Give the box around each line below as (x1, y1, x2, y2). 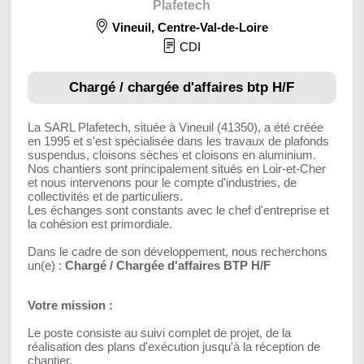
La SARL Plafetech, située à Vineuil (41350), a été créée (27, 119, 323, 134)
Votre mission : (27, 297, 113, 312)
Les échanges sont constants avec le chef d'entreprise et (27, 202, 329, 217)
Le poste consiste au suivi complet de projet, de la (27, 325, 291, 340)
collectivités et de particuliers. (27, 188, 183, 203)
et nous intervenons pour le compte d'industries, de (27, 175, 297, 189)
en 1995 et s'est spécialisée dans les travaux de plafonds (27, 133, 329, 148)
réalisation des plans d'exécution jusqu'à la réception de (27, 339, 320, 353)
